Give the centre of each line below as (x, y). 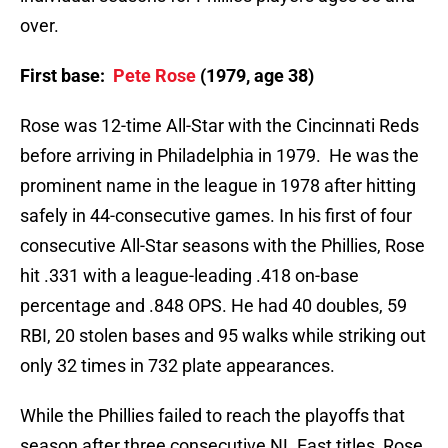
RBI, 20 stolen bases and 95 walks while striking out (223, 336)
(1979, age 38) (255, 76)
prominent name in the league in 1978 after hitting (218, 186)
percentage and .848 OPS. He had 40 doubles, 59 (213, 306)
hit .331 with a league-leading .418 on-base (189, 276)
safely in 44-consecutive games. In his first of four (216, 216)
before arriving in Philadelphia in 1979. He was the (219, 156)
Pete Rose (154, 76)
